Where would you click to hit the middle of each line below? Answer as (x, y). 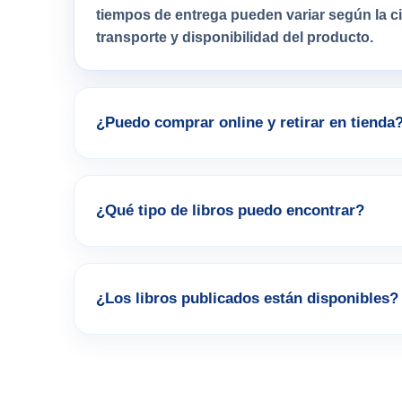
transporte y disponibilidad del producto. (235, 38)
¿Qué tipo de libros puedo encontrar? (230, 211)
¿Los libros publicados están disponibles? (247, 299)
